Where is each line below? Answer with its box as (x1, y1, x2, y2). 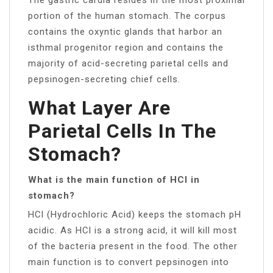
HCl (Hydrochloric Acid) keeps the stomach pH (28, 208, 241, 220)
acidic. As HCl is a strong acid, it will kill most (28, 224, 237, 236)
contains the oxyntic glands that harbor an (28, 26, 222, 37)
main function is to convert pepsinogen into (28, 256, 229, 268)
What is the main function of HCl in (28, 174, 200, 185)
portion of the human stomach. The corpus (28, 10, 226, 21)
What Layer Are (28, 96, 171, 119)
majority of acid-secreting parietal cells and (28, 57, 229, 69)
